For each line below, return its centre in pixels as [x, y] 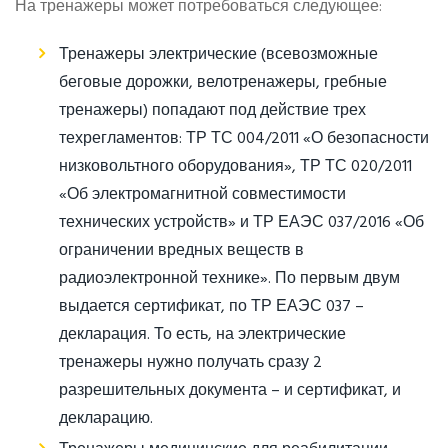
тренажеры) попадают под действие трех [212, 111]
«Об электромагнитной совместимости [202, 195]
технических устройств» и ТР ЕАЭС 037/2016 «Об [241, 223]
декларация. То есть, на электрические [202, 335]
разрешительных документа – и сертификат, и [230, 391]
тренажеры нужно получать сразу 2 [190, 363]
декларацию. [106, 419]
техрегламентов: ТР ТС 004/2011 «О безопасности [244, 139]
